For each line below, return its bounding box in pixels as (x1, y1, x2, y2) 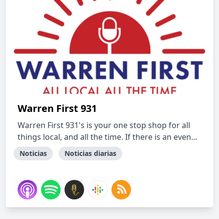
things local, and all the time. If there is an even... (18, 131, 197, 142)
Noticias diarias (65, 149, 116, 158)
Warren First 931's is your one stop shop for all (18, 120, 190, 131)
